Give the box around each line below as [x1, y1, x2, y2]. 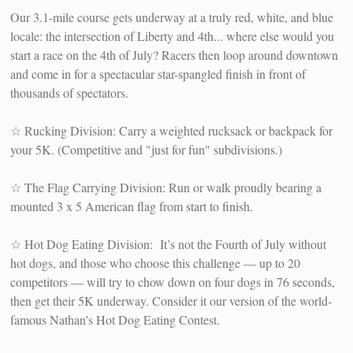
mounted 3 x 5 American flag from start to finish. [10, 197, 254, 214]
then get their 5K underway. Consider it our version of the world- [10, 292, 333, 309]
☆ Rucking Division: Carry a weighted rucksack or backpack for [10, 121, 333, 139]
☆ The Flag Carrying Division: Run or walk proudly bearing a [10, 178, 322, 195]
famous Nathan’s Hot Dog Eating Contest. [10, 310, 221, 328]
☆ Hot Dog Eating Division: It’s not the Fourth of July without [10, 235, 327, 252]
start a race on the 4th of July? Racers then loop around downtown [10, 46, 339, 63]
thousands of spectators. [10, 84, 129, 101]
